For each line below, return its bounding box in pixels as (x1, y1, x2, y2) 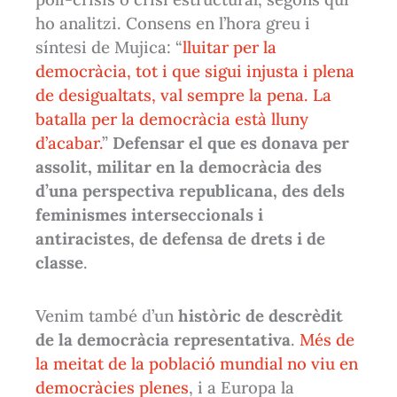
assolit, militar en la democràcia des (35, 156, 323, 178)
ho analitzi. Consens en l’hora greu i (35, 12, 311, 35)
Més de (300, 328, 355, 350)
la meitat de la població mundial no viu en (35, 352, 359, 374)
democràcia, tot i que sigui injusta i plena (35, 60, 355, 82)
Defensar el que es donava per (113, 132, 350, 154)
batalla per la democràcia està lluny (35, 108, 309, 130)
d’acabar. (35, 132, 103, 154)
